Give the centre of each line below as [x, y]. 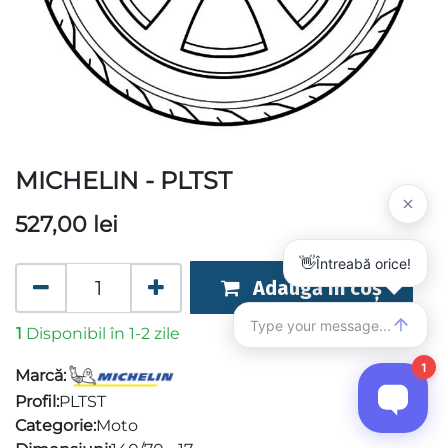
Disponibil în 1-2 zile [103, 334]
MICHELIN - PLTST [123, 181]
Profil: [37, 402]
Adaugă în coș [317, 287]
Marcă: [40, 376]
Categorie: [55, 426]
